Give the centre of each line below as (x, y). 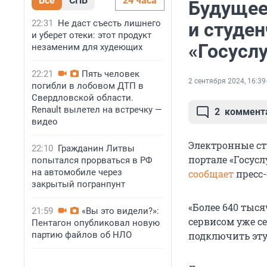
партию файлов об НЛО (82, 235)
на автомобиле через (77, 172)
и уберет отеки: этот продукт (91, 35)
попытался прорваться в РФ (92, 160)
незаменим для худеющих (87, 47)
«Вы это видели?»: (120, 211)
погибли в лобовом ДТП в (88, 86)
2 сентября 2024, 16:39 (227, 81)
